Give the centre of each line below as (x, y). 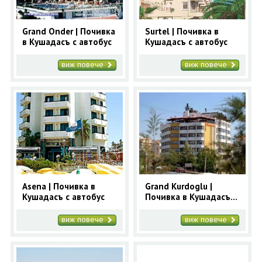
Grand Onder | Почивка (68, 31)
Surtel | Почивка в (182, 31)
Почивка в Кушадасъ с (191, 196)
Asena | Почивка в (58, 186)
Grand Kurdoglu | (179, 186)
